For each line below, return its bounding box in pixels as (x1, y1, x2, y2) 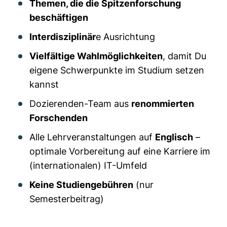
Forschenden (29, 112, 88, 123)
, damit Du (163, 50, 206, 61)
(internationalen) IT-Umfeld (29, 160, 147, 171)
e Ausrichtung (96, 31, 155, 42)
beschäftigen (29, 12, 88, 23)
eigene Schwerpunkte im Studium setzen (29, 64, 204, 75)
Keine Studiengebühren (29, 179, 133, 190)
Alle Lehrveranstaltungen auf (29, 131, 155, 142)
